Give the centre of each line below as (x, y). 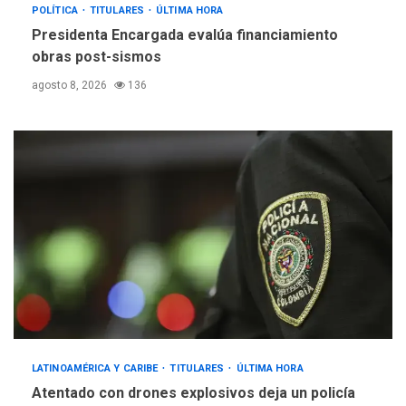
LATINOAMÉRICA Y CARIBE (97, 369)
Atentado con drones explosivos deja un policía (193, 393)
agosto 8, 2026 (71, 86)
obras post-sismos (97, 57)
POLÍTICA (56, 11)
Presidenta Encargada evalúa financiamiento (185, 35)
